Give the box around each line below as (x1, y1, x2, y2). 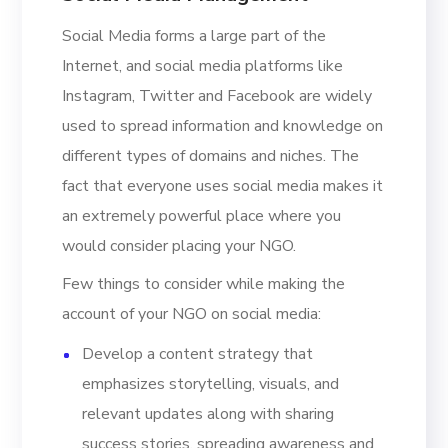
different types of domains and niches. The (62, 144, 360, 167)
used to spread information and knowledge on (62, 114, 384, 137)
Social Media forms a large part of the (62, 24, 327, 47)
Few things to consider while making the (62, 272, 346, 295)
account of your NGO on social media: (62, 302, 322, 325)
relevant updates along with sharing (82, 402, 335, 425)
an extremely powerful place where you (62, 204, 342, 227)
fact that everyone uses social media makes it (62, 174, 384, 197)
